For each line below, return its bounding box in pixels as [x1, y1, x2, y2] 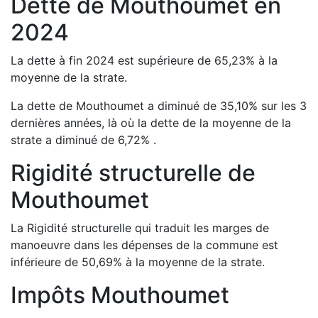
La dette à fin [11, 53, 86, 67]
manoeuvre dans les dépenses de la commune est [11, 238, 278, 252]
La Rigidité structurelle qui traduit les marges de [11, 221, 269, 235]
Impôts [11, 281, 91, 309]
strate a [11, 133, 52, 147]
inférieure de [11, 255, 82, 269]
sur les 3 [261, 99, 307, 113]
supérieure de [134, 53, 214, 67]
